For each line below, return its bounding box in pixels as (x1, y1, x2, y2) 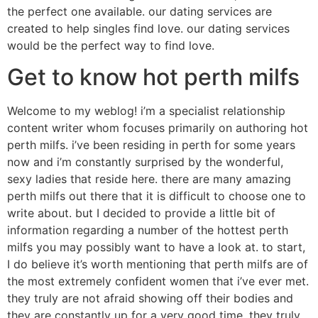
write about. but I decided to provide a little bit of (7, 206, 275, 221)
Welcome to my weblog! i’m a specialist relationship (7, 104, 285, 119)
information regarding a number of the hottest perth (7, 223, 288, 238)
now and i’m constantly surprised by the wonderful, (7, 155, 283, 170)
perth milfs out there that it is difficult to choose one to (7, 189, 306, 204)
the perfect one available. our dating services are (7, 4, 272, 18)
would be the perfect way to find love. (7, 38, 214, 53)
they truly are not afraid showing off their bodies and (7, 291, 293, 306)
